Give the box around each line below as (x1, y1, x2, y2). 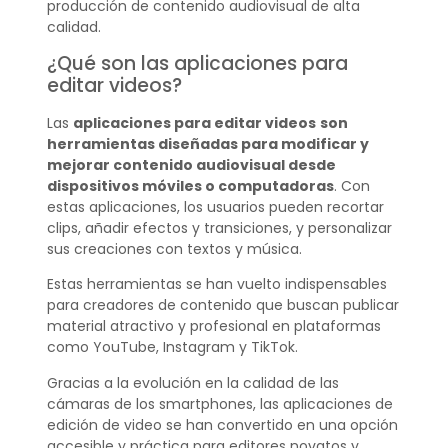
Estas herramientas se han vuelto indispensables (46, 274, 387, 295)
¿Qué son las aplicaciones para (46, 49, 348, 77)
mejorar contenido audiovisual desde (46, 154, 336, 175)
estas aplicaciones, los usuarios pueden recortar (46, 196, 384, 217)
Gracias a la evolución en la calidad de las (46, 372, 339, 393)
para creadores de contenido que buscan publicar (46, 295, 399, 316)
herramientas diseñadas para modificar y (46, 133, 369, 154)
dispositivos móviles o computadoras (46, 175, 334, 196)
